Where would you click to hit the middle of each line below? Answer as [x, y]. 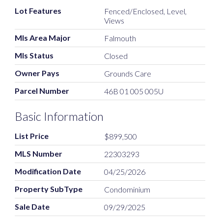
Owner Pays [37, 73]
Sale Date [32, 207]
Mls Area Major [43, 38]
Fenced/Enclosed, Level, [146, 11]
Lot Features [38, 11]
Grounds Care [128, 74]
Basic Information [59, 116]
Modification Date [48, 171]
